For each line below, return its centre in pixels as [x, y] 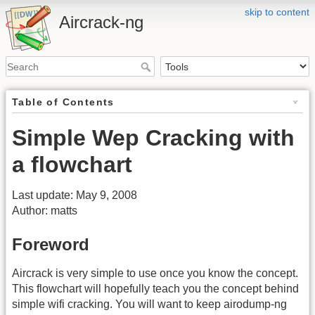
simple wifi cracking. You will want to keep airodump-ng [149, 304]
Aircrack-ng [101, 22]
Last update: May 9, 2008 [75, 195]
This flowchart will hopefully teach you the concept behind [155, 288]
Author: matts [45, 211]
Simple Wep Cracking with [153, 138]
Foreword [51, 244]
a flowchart [72, 165]
